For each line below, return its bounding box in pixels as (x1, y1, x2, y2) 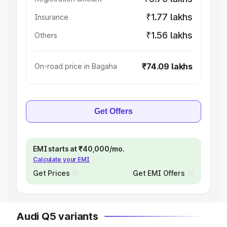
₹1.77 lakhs (145, 12, 193, 22)
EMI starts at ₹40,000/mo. (33, 144, 125, 153)
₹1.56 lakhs (145, 30, 193, 41)
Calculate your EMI (33, 156, 90, 163)
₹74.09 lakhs (142, 61, 193, 71)
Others (34, 31, 57, 40)
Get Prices (33, 169, 70, 177)
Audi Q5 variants (16, 210, 98, 222)
